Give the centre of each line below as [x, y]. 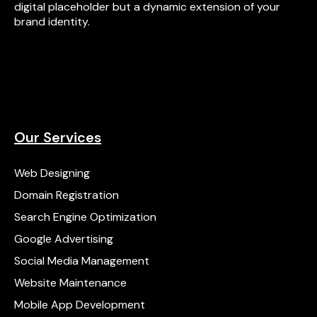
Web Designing [52, 173]
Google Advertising [64, 239]
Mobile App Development [80, 305]
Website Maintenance [70, 283]
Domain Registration [67, 195]
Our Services [58, 137]
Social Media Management [82, 261]
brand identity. [52, 22]
